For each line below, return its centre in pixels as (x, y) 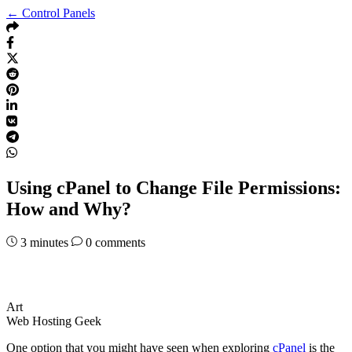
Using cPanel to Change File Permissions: (174, 187)
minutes (49, 242)
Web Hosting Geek (54, 321)
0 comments (114, 242)
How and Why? (69, 209)
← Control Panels (51, 13)
